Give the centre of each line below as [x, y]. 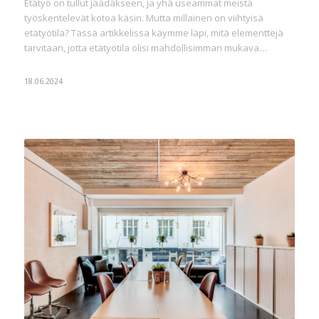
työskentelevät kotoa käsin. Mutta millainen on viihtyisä [143, 18]
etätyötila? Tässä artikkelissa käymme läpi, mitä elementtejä [153, 33]
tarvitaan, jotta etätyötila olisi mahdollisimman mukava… [145, 48]
